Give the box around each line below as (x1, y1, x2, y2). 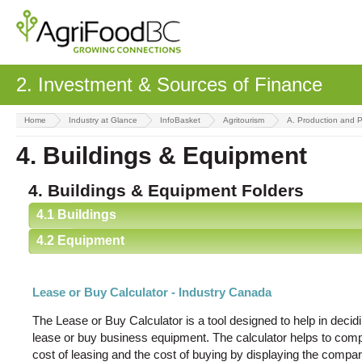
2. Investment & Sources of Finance (16, 74, 322, 95)
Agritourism (223, 116, 264, 124)
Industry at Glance (69, 116, 137, 124)
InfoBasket (160, 116, 200, 124)
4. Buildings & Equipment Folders (28, 181, 304, 200)
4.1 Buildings (36, 208, 116, 221)
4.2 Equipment (36, 234, 124, 247)
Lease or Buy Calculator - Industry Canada (32, 285, 271, 299)
